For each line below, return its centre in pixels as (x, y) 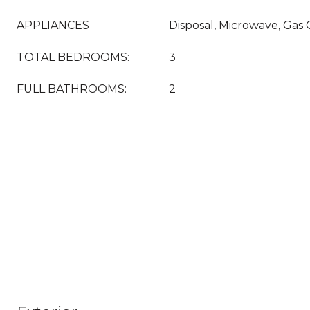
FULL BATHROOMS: (72, 89)
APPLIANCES (53, 25)
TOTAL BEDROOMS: (73, 57)
